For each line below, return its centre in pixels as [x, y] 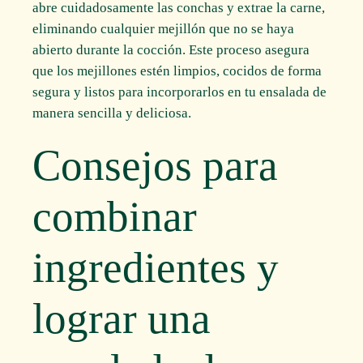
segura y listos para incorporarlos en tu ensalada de [180, 92]
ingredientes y [156, 267]
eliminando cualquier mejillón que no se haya [164, 28]
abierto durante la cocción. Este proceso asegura [171, 49]
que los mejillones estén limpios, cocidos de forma [177, 70]
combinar [115, 216]
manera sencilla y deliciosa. [112, 113]
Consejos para [156, 165]
